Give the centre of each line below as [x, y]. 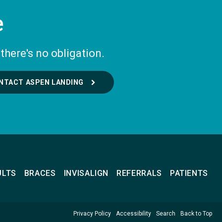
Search [166, 213]
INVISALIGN [86, 173]
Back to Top [196, 213]
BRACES [40, 173]
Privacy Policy [92, 213]
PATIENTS [189, 173]
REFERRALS [139, 173]
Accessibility [134, 213]
